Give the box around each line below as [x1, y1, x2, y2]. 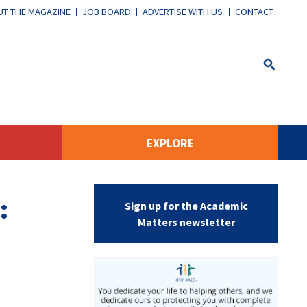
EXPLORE [147, 135, 194, 151]
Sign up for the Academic [124, 198, 248, 212]
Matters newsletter [137, 214, 235, 229]
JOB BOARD [82, 5, 132, 19]
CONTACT [234, 5, 273, 19]
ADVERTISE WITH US [143, 5, 223, 19]
